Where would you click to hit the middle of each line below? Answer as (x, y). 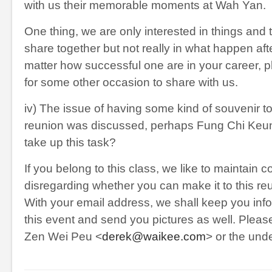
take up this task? (70, 142)
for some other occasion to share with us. (131, 82)
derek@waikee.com (154, 236)
